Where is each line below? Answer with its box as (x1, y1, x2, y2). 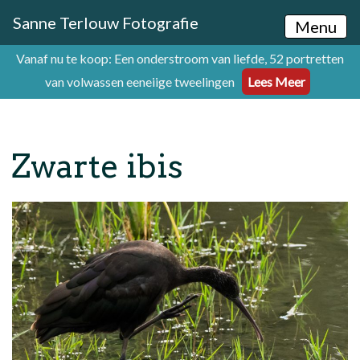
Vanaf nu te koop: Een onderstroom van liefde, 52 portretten (16, 50, 344, 66)
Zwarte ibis (12, 147, 183, 186)
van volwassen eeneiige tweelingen (44, 73, 237, 89)
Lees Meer (247, 73, 305, 89)
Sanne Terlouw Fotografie (13, 13, 198, 32)
